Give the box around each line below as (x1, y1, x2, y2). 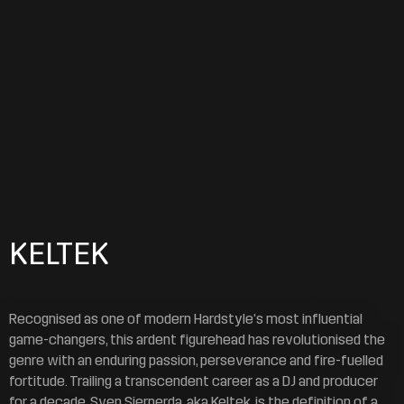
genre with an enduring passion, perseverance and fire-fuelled (9, 351, 383, 369)
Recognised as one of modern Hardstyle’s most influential (9, 309, 363, 327)
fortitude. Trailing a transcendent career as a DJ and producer (9, 372, 378, 390)
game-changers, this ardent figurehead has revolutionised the (9, 330, 385, 348)
